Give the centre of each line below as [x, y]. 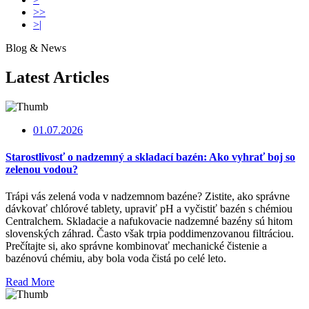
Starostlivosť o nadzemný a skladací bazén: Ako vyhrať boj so [150, 157]
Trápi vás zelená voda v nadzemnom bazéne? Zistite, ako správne [148, 197]
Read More [30, 282]
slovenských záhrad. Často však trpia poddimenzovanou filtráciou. [150, 234]
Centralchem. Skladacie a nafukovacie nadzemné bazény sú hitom [149, 221]
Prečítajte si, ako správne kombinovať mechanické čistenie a [136, 246]
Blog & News [36, 48]
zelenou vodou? [42, 170]
